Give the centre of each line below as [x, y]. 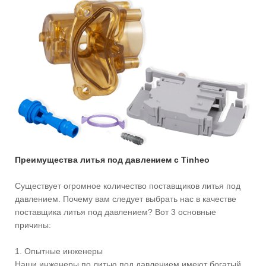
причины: [33, 225]
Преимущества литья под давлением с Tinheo [112, 159]
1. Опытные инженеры [59, 251]
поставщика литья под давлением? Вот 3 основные [115, 212]
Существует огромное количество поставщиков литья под [128, 186]
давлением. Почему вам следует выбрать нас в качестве [126, 199]
